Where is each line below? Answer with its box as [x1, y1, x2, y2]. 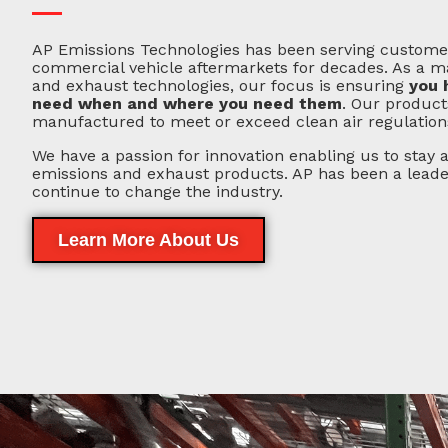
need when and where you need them [32, 94, 342, 114]
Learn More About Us [58, 230, 239, 251]
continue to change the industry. [32, 182, 283, 202]
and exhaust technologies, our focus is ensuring [32, 76, 409, 96]
